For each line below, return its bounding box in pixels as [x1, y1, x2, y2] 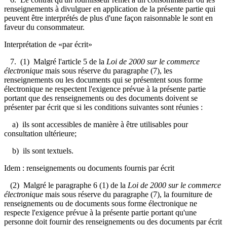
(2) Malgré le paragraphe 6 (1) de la [4, 180, 128, 190]
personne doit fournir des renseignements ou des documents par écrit [4, 217, 222, 226]
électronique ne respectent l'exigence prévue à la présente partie [4, 84, 206, 93]
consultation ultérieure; [4, 129, 77, 138]
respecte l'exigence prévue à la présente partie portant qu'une [4, 208, 197, 217]
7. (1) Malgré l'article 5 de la [4, 57, 106, 66]
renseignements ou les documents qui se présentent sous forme [4, 75, 203, 84]
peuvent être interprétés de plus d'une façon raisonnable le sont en [4, 13, 213, 22]
